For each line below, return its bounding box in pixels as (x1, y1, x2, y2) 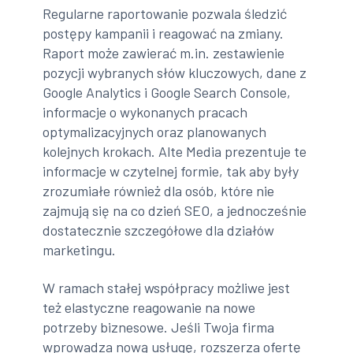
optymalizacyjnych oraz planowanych (43, 123, 267, 141)
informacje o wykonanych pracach (43, 103, 248, 121)
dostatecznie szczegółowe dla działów (43, 221, 275, 240)
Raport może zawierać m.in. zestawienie (43, 44, 285, 62)
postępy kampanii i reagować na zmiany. (43, 24, 284, 43)
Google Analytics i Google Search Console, (43, 84, 292, 102)
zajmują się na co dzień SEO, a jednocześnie (43, 202, 307, 220)
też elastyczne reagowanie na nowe (43, 298, 256, 316)
